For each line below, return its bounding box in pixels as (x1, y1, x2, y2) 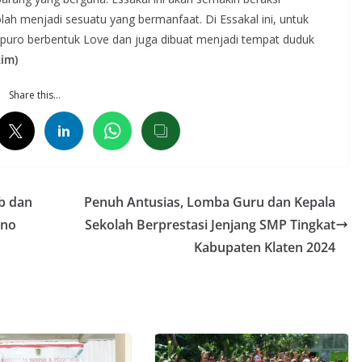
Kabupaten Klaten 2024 (194, 238, 335, 256)
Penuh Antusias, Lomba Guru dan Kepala (84, 192, 335, 211)
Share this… (8, 87, 61, 102)
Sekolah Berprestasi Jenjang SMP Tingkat (85, 215, 335, 234)
